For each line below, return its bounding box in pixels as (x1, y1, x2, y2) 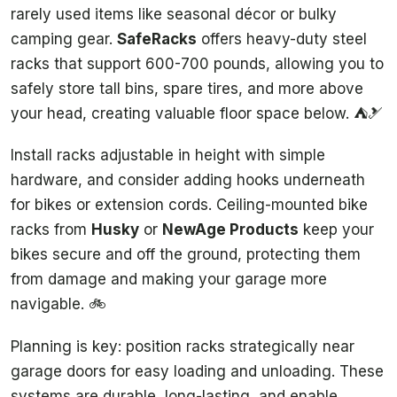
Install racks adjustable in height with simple (11, 146, 325, 165)
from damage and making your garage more (11, 270, 327, 289)
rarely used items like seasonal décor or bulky (11, 4, 337, 23)
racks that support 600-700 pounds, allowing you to (11, 54, 384, 73)
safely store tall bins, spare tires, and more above (11, 79, 363, 97)
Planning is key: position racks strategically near (11, 337, 354, 355)
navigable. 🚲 (11, 295, 106, 314)
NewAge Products (162, 221, 299, 239)
